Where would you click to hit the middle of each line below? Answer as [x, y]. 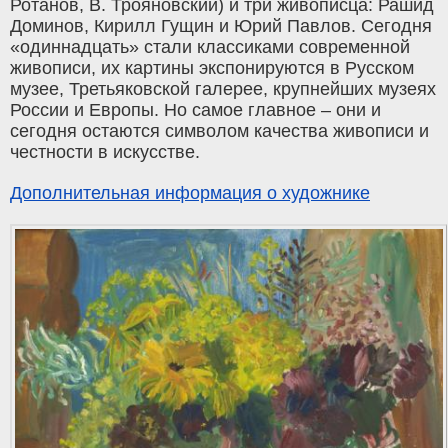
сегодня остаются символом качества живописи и [219, 131]
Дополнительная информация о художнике [190, 193]
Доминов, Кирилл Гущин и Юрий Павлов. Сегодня [221, 26]
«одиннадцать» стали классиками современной [210, 47]
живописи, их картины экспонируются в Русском [212, 68]
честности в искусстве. [105, 152]
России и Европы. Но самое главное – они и [195, 110]
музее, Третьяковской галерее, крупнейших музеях [223, 89]
